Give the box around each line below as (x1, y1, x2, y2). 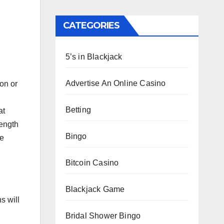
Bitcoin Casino (65, 158, 119, 167)
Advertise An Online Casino (65, 78, 166, 87)
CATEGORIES (62, 19, 120, 31)
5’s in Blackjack (65, 52, 122, 61)
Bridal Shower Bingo (65, 211, 141, 220)
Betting (65, 105, 91, 114)
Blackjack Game (65, 184, 125, 193)
